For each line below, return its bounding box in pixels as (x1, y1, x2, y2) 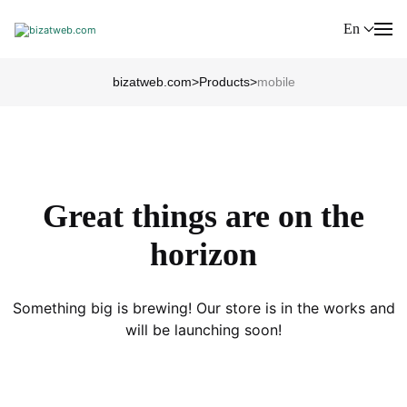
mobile (256, 74, 295, 89)
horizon (150, 236, 257, 273)
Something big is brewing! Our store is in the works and (12, 299, 395, 317)
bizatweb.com (112, 74, 192, 89)
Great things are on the (43, 198, 364, 234)
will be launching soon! (125, 321, 282, 339)
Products (198, 74, 250, 89)
